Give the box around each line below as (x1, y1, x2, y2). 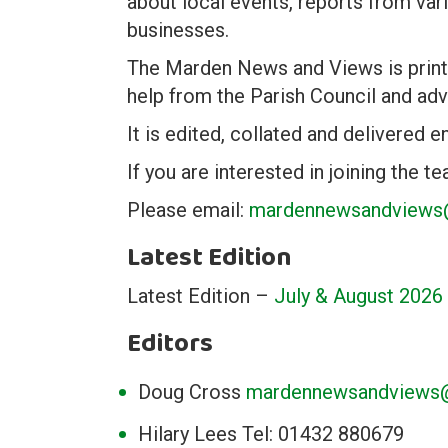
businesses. (127, 18, 229, 42)
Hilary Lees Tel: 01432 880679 (138, 422, 404, 446)
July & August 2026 (274, 284, 443, 308)
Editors (127, 323, 213, 365)
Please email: (127, 198, 249, 222)
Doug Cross (138, 380, 246, 404)
